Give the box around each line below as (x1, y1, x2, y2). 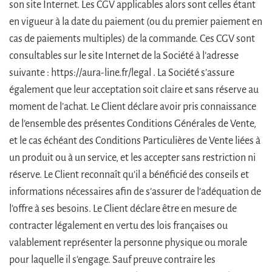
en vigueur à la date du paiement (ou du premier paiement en (9, 16, 262, 27)
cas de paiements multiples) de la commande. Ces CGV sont (9, 33, 255, 44)
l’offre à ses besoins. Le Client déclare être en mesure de (9, 203, 237, 214)
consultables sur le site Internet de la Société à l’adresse (9, 50, 239, 61)
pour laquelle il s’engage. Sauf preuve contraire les (9, 254, 216, 265)
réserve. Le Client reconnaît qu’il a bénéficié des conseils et (9, 169, 249, 180)
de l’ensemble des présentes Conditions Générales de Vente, (9, 118, 256, 129)
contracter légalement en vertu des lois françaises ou (9, 220, 228, 231)
